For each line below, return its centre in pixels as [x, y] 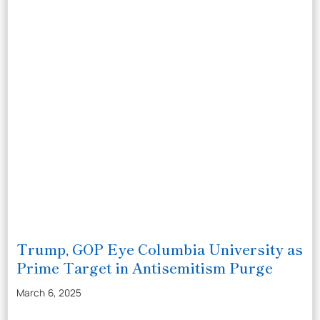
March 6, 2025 [49, 293]
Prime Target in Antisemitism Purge [145, 267]
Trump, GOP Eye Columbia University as [160, 249]
